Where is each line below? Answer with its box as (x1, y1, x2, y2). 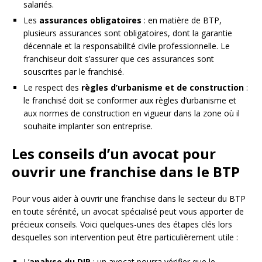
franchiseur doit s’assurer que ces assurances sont (23, 53, 214, 64)
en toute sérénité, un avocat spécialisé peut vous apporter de (12, 205, 244, 217)
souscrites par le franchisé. (23, 65, 124, 77)
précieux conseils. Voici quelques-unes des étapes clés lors (12, 218, 232, 230)
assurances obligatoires (39, 14, 142, 26)
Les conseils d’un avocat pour (12, 143, 216, 163)
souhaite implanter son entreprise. (23, 120, 153, 132)
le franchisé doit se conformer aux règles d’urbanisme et (23, 94, 236, 106)
